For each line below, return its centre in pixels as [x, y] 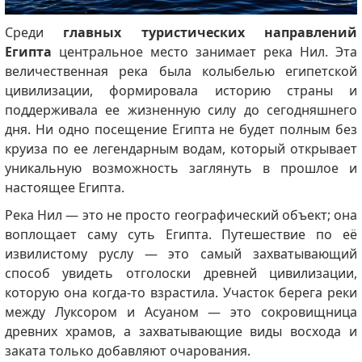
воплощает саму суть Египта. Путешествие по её [181, 235]
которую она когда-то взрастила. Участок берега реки [181, 293]
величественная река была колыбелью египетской [181, 72]
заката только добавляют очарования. [127, 351]
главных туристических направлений [210, 33]
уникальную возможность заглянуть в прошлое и [181, 168]
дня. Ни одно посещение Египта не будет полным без [181, 130]
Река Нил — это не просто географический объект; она [181, 215]
